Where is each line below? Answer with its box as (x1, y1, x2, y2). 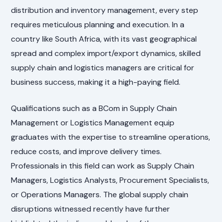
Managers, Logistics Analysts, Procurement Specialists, (11, 174, 210, 185)
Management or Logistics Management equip (11, 117, 175, 128)
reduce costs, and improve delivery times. (11, 146, 162, 157)
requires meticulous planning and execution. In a (11, 19, 185, 30)
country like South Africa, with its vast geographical (11, 33, 197, 44)
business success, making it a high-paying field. (11, 76, 181, 87)
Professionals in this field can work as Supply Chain (11, 160, 195, 171)
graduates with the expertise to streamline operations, (11, 131, 211, 142)
